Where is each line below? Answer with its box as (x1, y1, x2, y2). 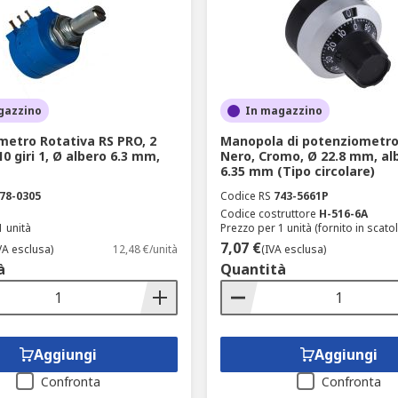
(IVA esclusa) (260, 242, 326, 257)
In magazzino (244, 103, 322, 118)
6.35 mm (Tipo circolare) (219, 163, 375, 179)
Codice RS (219, 188, 271, 203)
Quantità (219, 259, 286, 279)
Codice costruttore (219, 206, 316, 221)
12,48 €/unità (112, 242, 178, 257)
